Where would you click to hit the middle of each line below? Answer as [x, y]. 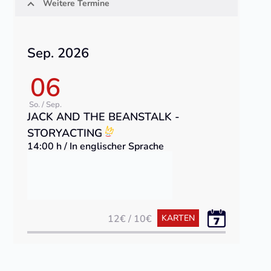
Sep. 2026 [58, 54]
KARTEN [178, 218]
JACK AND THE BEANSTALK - [104, 117]
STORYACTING [65, 133]
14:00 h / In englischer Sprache [96, 147]
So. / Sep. [46, 105]
